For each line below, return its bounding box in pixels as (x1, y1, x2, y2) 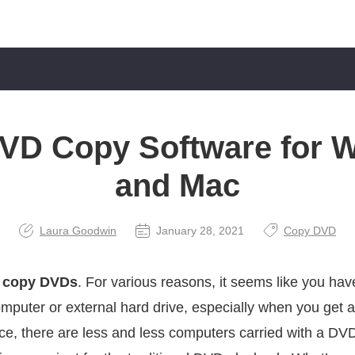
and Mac (115, 168, 240, 203)
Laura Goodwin (40, 224, 116, 237)
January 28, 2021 (156, 224, 244, 237)
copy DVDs (2, 274, 78, 290)
